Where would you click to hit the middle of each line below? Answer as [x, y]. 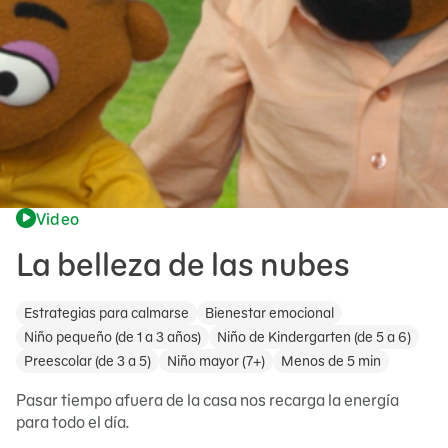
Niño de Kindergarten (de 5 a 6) [314, 337]
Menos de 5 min [331, 361]
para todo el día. [72, 422]
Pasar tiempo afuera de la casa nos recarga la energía [207, 400]
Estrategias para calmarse [106, 313]
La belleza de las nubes [183, 264]
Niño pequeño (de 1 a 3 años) [112, 337]
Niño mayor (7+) [216, 361]
